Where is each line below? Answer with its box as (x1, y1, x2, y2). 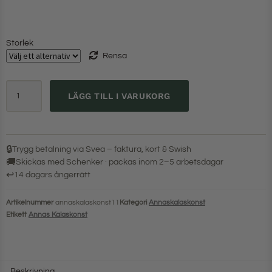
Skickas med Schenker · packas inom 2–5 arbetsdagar (16, 158, 223, 166)
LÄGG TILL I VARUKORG (67, 90, 171, 101)
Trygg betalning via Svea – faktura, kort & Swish (12, 145, 191, 154)
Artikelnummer (6, 198, 55, 206)
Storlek (6, 38, 33, 47)
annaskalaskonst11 (55, 198, 120, 206)
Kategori (120, 198, 147, 206)
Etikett (6, 210, 27, 219)
